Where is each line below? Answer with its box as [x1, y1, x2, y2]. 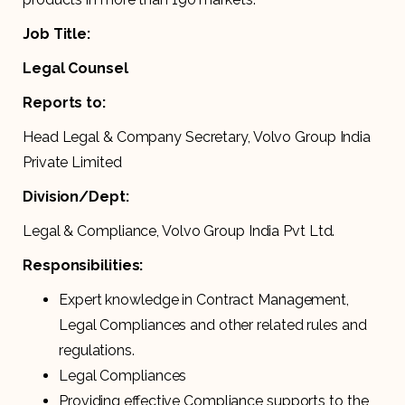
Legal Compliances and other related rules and [59, 316, 367, 334]
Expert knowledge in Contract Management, [59, 290, 349, 308]
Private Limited [23, 153, 122, 171]
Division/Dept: [23, 187, 129, 205]
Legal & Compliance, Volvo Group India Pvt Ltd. [23, 221, 335, 240]
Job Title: [23, 24, 90, 42]
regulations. [59, 341, 135, 359]
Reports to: [23, 93, 106, 111]
